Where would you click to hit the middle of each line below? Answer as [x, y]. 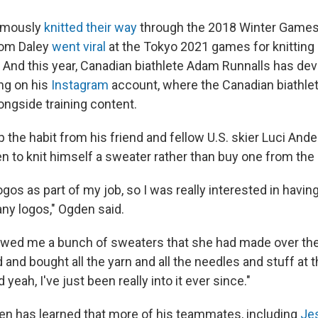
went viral [79, 47]
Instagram [80, 85]
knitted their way [91, 28]
